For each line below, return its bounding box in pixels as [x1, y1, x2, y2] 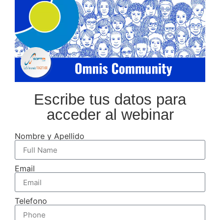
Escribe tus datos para [34, 91, 186, 109]
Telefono [15, 196, 47, 206]
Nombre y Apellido [15, 131, 84, 141]
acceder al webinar [46, 106, 174, 124]
